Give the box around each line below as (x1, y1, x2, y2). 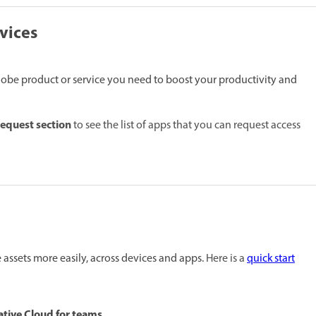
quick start (247, 250, 295, 268)
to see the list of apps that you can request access (71, 117, 300, 135)
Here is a (206, 250, 247, 268)
